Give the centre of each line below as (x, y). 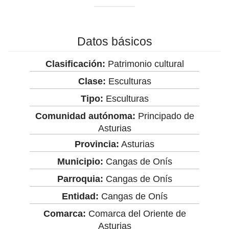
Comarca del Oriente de (136, 213)
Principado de (165, 116)
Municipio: (80, 161)
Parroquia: (80, 179)
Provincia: (97, 144)
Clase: (92, 81)
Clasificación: (75, 64)
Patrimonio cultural (144, 64)
